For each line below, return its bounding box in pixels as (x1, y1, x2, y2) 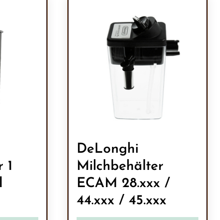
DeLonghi (76, 142, 138, 156)
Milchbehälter (76, 159, 164, 173)
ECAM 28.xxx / (76, 176, 170, 191)
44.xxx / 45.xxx (76, 193, 166, 208)
